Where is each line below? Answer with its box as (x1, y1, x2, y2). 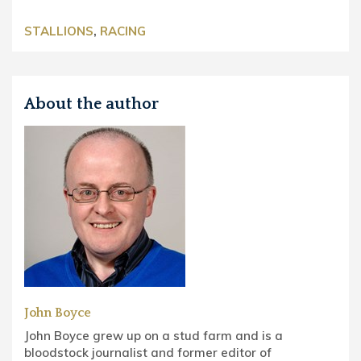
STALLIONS (24, 23, 93, 39)
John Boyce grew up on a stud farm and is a (24, 327, 283, 343)
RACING (100, 23, 146, 39)
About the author (24, 94, 159, 113)
